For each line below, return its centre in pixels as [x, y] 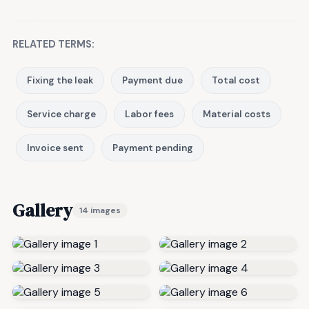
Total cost [236, 81]
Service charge [61, 114]
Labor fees [149, 114]
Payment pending [153, 148]
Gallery [42, 211]
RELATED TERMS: [53, 44]
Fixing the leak [60, 81]
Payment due [152, 81]
